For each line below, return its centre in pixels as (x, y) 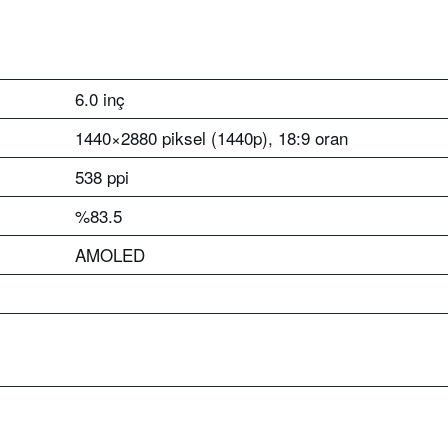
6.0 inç (100, 98)
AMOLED (110, 254)
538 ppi (102, 176)
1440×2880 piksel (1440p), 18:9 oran (211, 137)
